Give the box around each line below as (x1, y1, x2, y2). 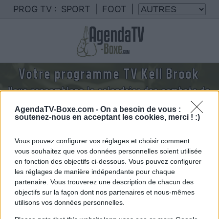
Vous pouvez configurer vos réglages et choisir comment (15, 136, 190, 145)
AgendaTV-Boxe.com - (15, 105, 100, 113)
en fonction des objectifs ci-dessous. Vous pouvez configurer (15, 157, 201, 165)
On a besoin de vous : (100, 105, 181, 113)
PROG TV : (13, 4, 57, 14)
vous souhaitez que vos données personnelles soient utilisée (15, 147, 202, 155)
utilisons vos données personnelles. (15, 198, 125, 206)
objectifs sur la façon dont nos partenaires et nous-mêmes (15, 188, 195, 196)
